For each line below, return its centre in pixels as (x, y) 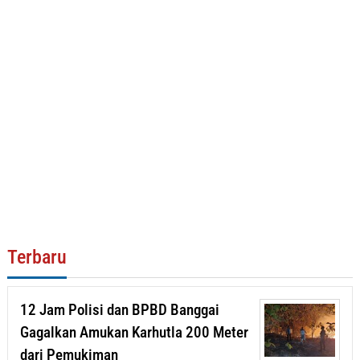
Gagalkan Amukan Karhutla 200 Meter (134, 333)
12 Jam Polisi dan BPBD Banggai (120, 310)
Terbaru (37, 258)
